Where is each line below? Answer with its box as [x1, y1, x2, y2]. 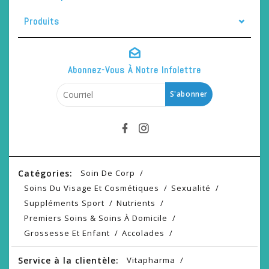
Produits [24, 14, 59, 28]
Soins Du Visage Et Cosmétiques [24, 182, 159, 193]
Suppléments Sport [24, 197, 104, 208]
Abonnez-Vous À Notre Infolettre [68, 63, 201, 76]
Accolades [122, 227, 165, 238]
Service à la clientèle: [18, 254, 119, 266]
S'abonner [169, 88, 208, 99]
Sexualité [171, 182, 211, 193]
